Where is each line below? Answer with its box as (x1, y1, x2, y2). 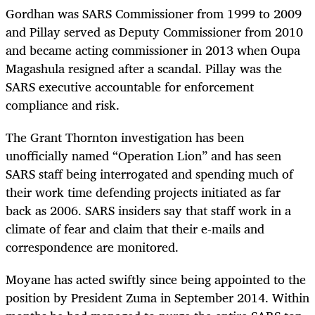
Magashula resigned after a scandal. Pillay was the (6, 57, 282, 79)
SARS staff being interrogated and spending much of (6, 162, 293, 184)
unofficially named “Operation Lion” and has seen (6, 144, 281, 166)
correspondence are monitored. (6, 236, 179, 257)
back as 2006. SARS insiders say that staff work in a (6, 199, 291, 221)
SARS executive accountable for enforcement (6, 75, 254, 97)
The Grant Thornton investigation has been (6, 126, 244, 148)
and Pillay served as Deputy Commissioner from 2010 (6, 20, 303, 42)
